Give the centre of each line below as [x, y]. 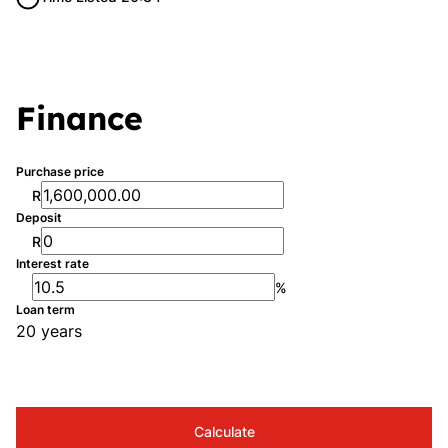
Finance [79, 118]
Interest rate [52, 263]
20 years [49, 331]
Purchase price [60, 171]
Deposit [39, 217]
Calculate [224, 431]
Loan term [45, 309]
